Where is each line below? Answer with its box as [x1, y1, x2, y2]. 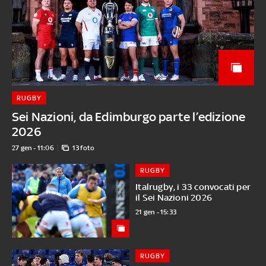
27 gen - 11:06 [11, 144, 54, 153]
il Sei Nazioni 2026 [135, 192, 213, 203]
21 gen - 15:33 [135, 208, 177, 217]
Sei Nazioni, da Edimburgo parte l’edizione [11, 109, 246, 125]
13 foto [72, 144, 95, 153]
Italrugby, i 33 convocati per [135, 182, 251, 192]
